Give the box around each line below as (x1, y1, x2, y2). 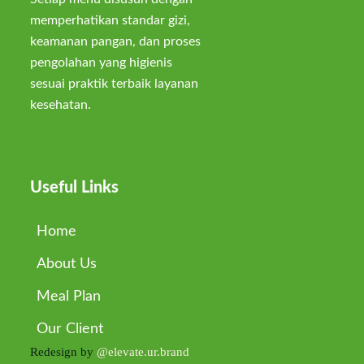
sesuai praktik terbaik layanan (29, 77, 198, 90)
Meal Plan (36, 289, 101, 304)
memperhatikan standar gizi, (29, 14, 190, 27)
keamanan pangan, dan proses (29, 35, 201, 48)
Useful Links (29, 180, 119, 196)
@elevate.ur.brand (96, 345, 189, 358)
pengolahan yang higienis (29, 56, 172, 69)
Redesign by (29, 345, 97, 358)
